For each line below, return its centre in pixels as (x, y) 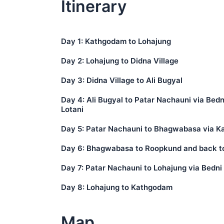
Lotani (72, 109)
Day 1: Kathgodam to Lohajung (116, 41)
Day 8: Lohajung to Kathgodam (117, 187)
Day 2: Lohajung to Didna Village (120, 60)
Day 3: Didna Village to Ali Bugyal (122, 80)
